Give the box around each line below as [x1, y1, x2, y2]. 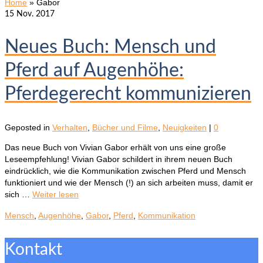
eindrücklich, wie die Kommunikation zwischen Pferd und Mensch [5, 166, 246, 176]
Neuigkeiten [163, 122, 207, 132]
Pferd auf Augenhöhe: [5, 61, 184, 80]
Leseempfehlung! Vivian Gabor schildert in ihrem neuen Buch [5, 154, 232, 164]
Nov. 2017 [14, 9, 55, 18]
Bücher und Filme [92, 122, 158, 132]
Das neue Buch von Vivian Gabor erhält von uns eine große [5, 142, 226, 152]
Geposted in [5, 122, 52, 132]
